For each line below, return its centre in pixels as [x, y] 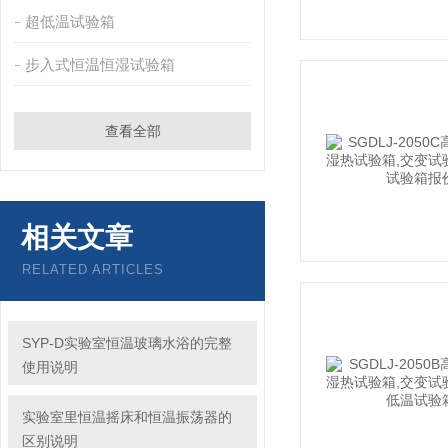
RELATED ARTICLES [92, 269]
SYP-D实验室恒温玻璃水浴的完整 [127, 343]
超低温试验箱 [69, 21]
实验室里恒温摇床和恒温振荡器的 [127, 417]
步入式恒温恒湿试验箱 [99, 64]
